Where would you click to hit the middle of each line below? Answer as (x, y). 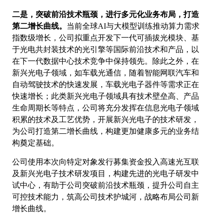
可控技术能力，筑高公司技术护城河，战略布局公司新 (106, 197)
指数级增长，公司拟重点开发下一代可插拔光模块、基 (106, 38)
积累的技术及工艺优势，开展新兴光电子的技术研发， (106, 120)
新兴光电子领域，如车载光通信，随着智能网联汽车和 (106, 73)
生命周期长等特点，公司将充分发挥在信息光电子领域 (106, 108)
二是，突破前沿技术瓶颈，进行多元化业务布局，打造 (106, 15)
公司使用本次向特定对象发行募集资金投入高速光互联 (106, 162)
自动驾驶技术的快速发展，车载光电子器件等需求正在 (106, 85)
